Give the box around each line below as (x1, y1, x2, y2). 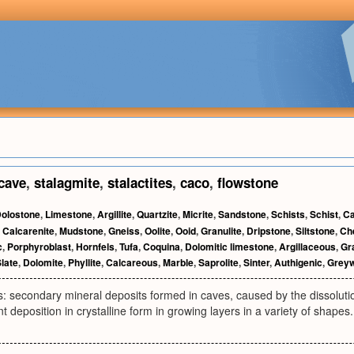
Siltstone (296, 224, 335, 238)
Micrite (183, 207, 213, 221)
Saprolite (198, 255, 239, 269)
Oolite (145, 224, 171, 238)
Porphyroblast (7, 239, 71, 254)
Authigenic (274, 255, 322, 269)
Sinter (243, 255, 269, 269)
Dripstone (247, 224, 291, 238)
